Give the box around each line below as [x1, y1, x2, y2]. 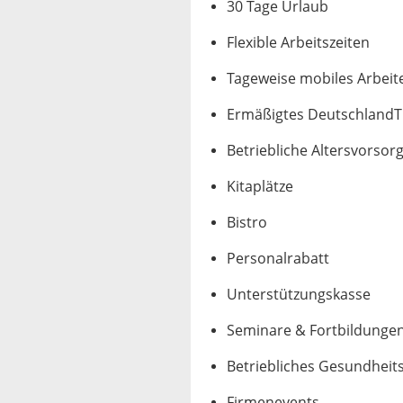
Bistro [227, 214, 267, 231]
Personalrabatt [227, 250, 329, 267]
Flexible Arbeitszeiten [227, 34, 370, 51]
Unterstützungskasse [227, 286, 371, 303]
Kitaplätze [227, 178, 293, 195]
